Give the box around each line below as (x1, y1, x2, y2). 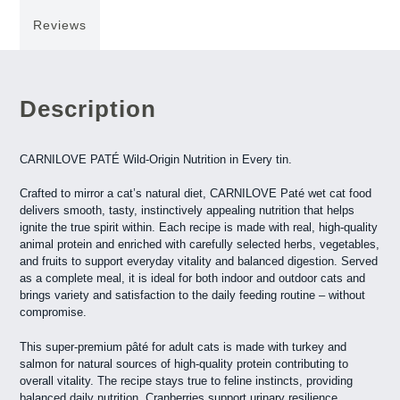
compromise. (20, 305, 87, 320)
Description (20, 95, 157, 122)
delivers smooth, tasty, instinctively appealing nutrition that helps (20, 204, 355, 218)
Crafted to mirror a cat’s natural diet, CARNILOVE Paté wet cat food (20, 187, 372, 201)
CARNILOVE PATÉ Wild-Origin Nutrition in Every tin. (20, 152, 293, 166)
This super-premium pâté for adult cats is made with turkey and (20, 339, 347, 354)
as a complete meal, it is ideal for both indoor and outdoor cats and (20, 271, 366, 286)
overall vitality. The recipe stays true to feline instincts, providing (20, 373, 354, 387)
